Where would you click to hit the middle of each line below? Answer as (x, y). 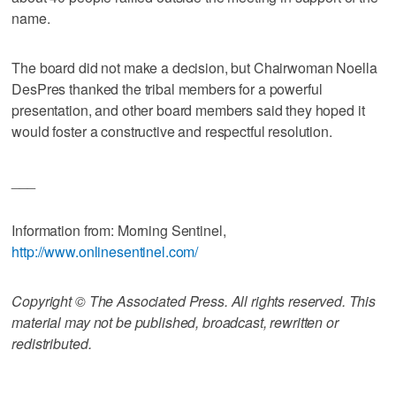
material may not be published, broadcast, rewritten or (175, 322)
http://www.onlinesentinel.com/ (105, 251)
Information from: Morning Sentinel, (119, 230)
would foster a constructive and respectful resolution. (172, 131)
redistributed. (52, 343)
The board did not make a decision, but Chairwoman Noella (194, 67)
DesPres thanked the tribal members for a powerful (167, 88)
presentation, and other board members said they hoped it (188, 110)
